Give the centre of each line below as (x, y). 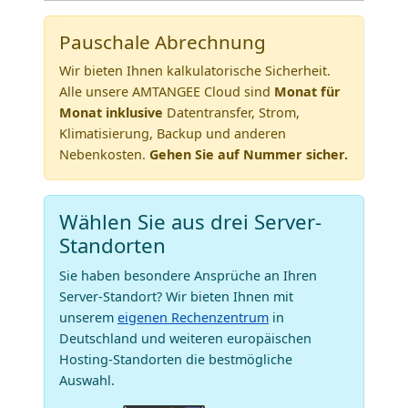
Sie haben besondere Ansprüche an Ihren (188, 276)
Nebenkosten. (104, 155)
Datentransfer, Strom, (231, 113)
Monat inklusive (111, 113)
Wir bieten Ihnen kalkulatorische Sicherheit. (195, 71)
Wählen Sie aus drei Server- (190, 222)
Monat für (307, 92)
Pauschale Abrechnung (163, 42)
